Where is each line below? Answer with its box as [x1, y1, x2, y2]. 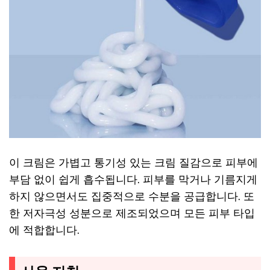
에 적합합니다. [9, 223, 80, 237]
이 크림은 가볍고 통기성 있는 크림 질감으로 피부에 [9, 155, 258, 169]
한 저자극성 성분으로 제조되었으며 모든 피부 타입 [9, 206, 255, 220]
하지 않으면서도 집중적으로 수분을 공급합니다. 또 [9, 189, 254, 203]
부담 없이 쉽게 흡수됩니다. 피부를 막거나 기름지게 [9, 172, 257, 186]
